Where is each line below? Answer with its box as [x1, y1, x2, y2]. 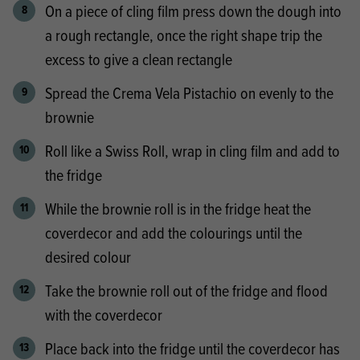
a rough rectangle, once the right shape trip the [45, 23, 322, 46]
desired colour [45, 245, 131, 268]
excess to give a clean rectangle [45, 47, 232, 70]
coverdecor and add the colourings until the [45, 221, 302, 243]
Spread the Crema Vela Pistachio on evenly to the [45, 81, 333, 104]
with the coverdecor [45, 303, 162, 325]
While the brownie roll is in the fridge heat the [45, 197, 311, 219]
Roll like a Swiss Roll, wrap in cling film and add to [45, 139, 340, 162]
